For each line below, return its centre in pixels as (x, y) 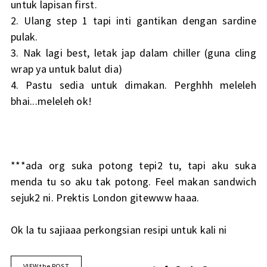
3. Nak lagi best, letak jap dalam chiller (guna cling (133, 53)
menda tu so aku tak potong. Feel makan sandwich (133, 182)
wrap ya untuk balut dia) (66, 69)
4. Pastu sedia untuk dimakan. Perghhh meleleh (133, 85)
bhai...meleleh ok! (51, 101)
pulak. (24, 37)
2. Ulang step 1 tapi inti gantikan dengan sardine (133, 21)
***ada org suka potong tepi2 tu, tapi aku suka (133, 166)
